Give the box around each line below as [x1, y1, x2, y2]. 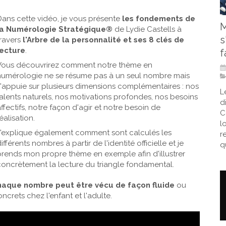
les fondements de [122, 14, 195, 23]
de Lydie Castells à [112, 25, 182, 34]
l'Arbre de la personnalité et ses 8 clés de [21, 35, 184, 44]
